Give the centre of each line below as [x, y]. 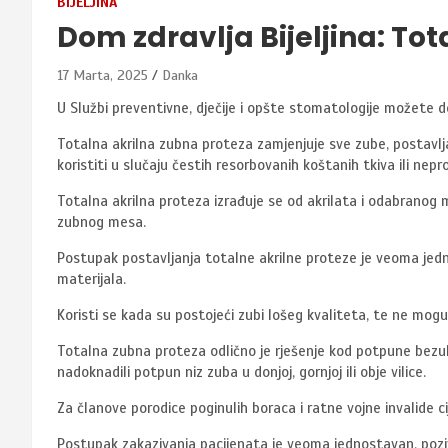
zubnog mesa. [101, 221]
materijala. [91, 278]
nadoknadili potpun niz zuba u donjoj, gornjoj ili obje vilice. [241, 371]
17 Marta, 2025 [102, 75]
